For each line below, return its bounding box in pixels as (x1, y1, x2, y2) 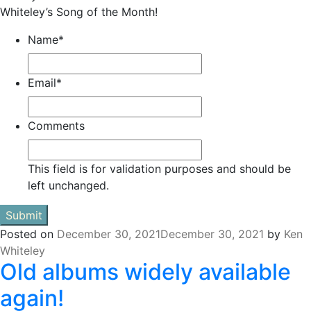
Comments (28, 119, 85, 133)
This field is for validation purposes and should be (28, 162, 291, 176)
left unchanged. (28, 178, 109, 193)
